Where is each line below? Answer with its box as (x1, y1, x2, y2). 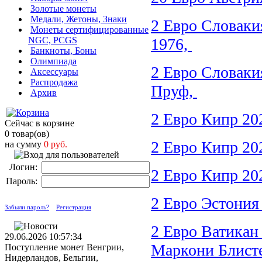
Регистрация (56, 204, 91, 211)
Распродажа (30, 77, 78, 87)
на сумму (5, 139, 44, 149)
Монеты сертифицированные (30, 25, 149, 35)
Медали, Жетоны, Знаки (30, 14, 127, 24)
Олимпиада (30, 56, 77, 66)
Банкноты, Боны (30, 46, 96, 56)
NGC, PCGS (28, 35, 77, 45)
